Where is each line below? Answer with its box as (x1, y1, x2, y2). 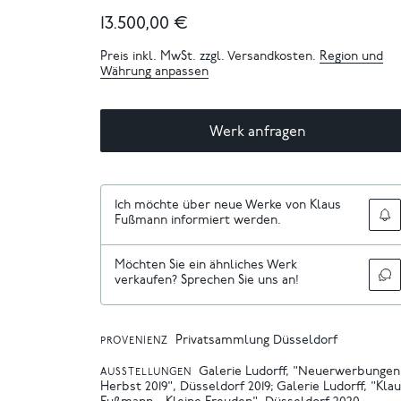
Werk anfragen (209, 125, 306, 140)
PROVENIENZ (100, 337, 168, 346)
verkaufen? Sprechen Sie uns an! (115, 275, 299, 287)
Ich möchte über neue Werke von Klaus (115, 200, 341, 212)
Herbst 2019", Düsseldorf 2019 (100, 380, 270, 394)
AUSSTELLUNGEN (100, 367, 192, 378)
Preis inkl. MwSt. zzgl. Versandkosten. (100, 51, 320, 64)
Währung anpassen (100, 66, 209, 79)
